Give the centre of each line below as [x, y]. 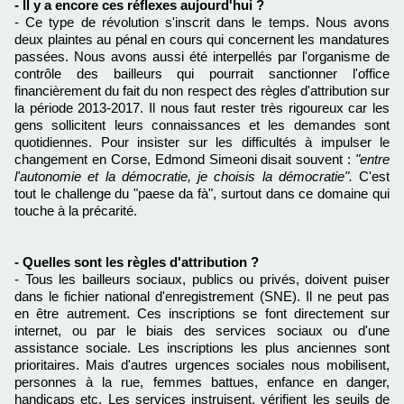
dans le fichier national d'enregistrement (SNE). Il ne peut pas [202, 297]
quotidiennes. [58, 142]
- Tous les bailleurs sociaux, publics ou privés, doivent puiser [202, 280]
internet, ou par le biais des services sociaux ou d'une [202, 331]
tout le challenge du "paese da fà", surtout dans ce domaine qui [202, 194]
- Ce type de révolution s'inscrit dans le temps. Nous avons [202, 23]
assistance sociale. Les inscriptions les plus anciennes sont [202, 348]
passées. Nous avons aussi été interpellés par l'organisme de [202, 57]
